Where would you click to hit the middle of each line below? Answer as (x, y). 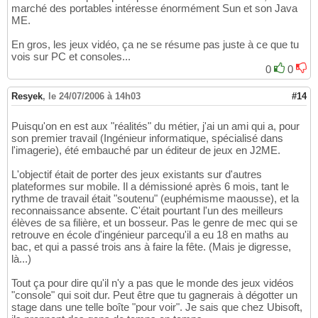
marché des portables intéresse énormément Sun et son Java (154, 9)
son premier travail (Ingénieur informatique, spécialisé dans (147, 138)
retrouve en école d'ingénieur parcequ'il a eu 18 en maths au (150, 235)
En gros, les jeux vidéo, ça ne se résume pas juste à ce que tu (155, 45)
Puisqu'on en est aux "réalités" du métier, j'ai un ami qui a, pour (155, 126)
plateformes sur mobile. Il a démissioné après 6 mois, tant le (150, 187)
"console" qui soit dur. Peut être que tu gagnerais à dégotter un (154, 295)
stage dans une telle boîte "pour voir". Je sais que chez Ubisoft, (157, 307)
